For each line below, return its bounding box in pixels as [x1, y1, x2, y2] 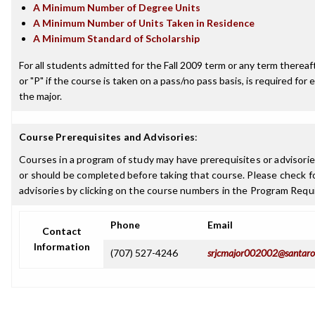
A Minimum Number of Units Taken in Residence [33, 17, 255, 29]
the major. [19, 90, 62, 102]
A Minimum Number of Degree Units [33, 1, 200, 13]
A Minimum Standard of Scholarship [33, 32, 200, 44]
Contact [41, 225, 82, 237]
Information [33, 240, 90, 252]
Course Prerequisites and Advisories [19, 131, 195, 143]
